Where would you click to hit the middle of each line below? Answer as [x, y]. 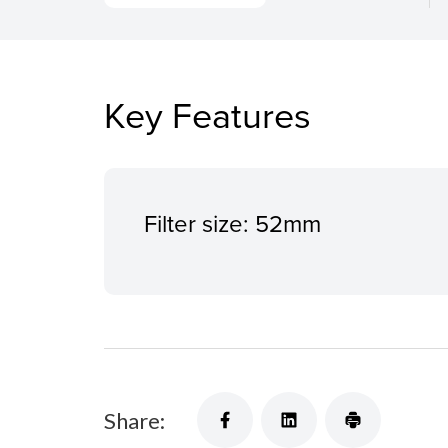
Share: [134, 420]
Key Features [207, 115]
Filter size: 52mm [232, 223]
